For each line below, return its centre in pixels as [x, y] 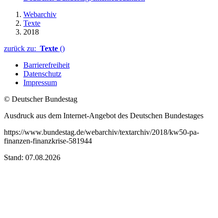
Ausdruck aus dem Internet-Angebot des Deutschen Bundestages [104, 115]
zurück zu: [22, 48]
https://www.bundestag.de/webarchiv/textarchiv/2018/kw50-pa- [101, 132]
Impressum [40, 82]
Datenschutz [42, 73]
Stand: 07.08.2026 [32, 157]
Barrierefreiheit [46, 65]
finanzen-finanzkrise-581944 [48, 141]
